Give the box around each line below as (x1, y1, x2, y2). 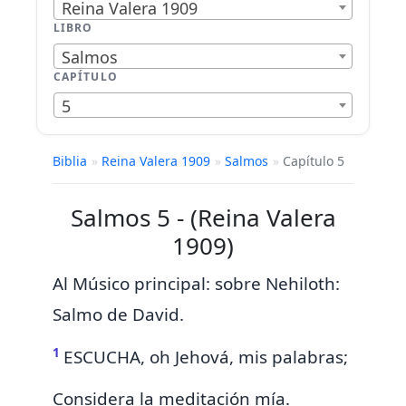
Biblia (53, 152, 87, 170)
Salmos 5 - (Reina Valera (70, 201, 336, 235)
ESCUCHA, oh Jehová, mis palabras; (63, 345, 348, 370)
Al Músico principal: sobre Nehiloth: (53, 272, 340, 296)
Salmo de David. (53, 303, 184, 327)
